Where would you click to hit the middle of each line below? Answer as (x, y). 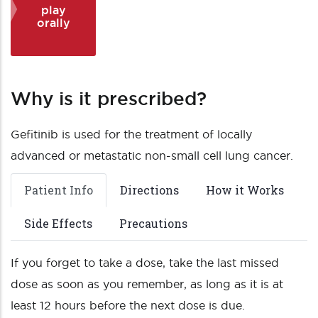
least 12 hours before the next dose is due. (128, 305)
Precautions (153, 223)
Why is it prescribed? (109, 98)
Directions (149, 190)
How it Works (245, 190)
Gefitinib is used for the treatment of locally (131, 134)
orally (53, 22)
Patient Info (59, 190)
